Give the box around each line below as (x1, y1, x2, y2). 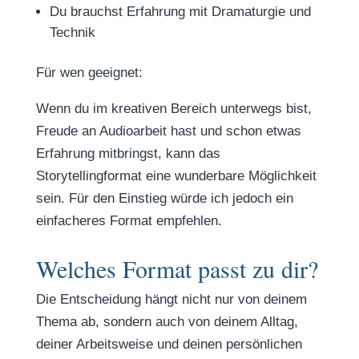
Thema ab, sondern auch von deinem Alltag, (35, 314, 298, 329)
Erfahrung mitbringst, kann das (35, 146, 220, 161)
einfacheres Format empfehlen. (35, 213, 222, 228)
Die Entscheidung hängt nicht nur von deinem (35, 292, 307, 307)
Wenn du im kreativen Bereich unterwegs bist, (35, 101, 312, 116)
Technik (49, 25, 95, 40)
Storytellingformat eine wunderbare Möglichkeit (35, 168, 317, 184)
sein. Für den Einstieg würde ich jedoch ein (35, 191, 293, 206)
